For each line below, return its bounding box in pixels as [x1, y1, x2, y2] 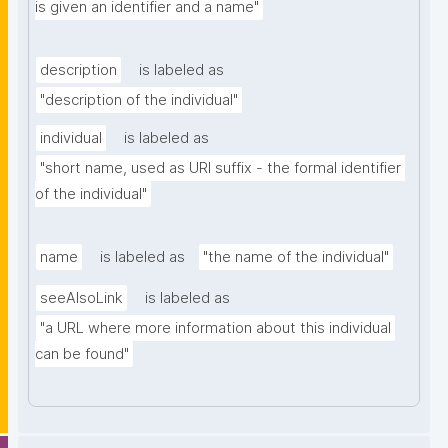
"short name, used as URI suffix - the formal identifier [40, 159, 401, 178]
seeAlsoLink [40, 289, 123, 308]
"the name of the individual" [203, 248, 389, 267]
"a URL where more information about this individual [40, 319, 391, 338]
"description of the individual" [40, 91, 238, 110]
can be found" [35, 345, 129, 364]
